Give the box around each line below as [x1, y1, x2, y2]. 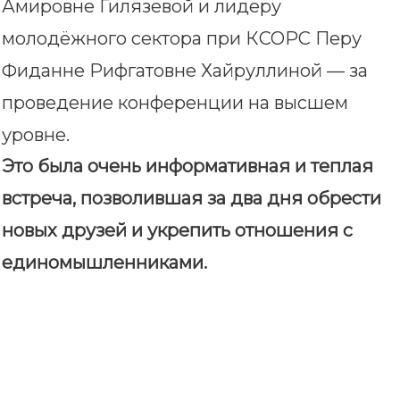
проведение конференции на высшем [2, 91, 348, 113]
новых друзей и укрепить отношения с [2, 219, 353, 241]
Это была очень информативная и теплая [2, 154, 373, 177]
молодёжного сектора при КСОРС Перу [2, 27, 362, 49]
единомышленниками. [2, 251, 207, 273]
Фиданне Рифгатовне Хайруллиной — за [2, 59, 368, 81]
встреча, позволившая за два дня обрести [2, 187, 381, 209]
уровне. [2, 123, 70, 146]
